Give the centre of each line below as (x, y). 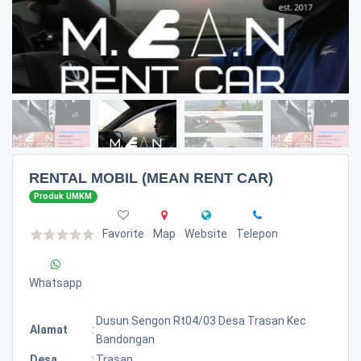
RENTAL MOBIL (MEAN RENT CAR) (151, 178)
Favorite (123, 233)
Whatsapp (56, 282)
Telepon (257, 233)
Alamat (49, 329)
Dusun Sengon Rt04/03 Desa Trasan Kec (201, 320)
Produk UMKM (63, 196)
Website (206, 233)
